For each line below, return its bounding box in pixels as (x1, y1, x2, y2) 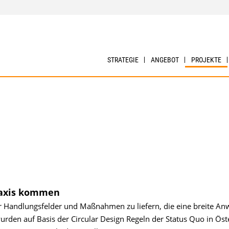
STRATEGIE (107, 56, 139, 64)
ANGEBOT (151, 56, 179, 64)
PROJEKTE (191, 56, 222, 64)
